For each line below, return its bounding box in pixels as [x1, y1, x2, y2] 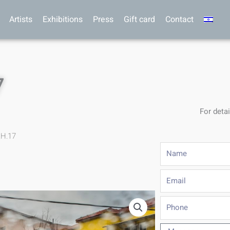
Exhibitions [42, 13, 83, 26]
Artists [9, 13, 32, 26]
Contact [165, 13, 194, 26]
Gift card [123, 13, 155, 26]
